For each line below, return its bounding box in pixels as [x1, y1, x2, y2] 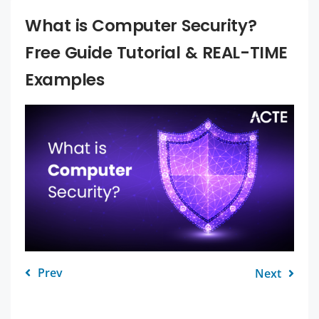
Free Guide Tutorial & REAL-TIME [25, 41, 288, 64]
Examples [25, 68, 105, 91]
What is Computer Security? [25, 14, 257, 37]
